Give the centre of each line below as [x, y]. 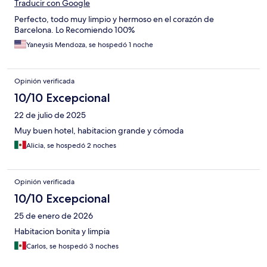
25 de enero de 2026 [54, 215]
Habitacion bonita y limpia [62, 231]
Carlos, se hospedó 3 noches [72, 246]
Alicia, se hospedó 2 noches [71, 145]
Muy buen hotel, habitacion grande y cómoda [99, 130]
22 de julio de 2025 [50, 115]
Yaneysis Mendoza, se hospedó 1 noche [90, 44]
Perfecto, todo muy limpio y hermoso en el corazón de [114, 19]
